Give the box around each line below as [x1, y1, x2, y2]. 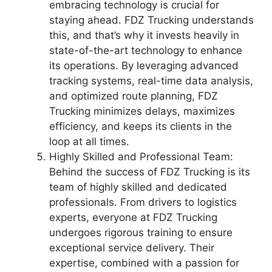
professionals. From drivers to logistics [49, 196, 237, 208]
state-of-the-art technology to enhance [49, 44, 242, 56]
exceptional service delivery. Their [49, 242, 214, 254]
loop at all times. [49, 135, 129, 148]
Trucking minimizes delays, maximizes [49, 105, 235, 117]
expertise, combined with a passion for [49, 257, 239, 269]
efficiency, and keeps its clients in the [49, 120, 232, 132]
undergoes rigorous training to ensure [49, 226, 233, 239]
